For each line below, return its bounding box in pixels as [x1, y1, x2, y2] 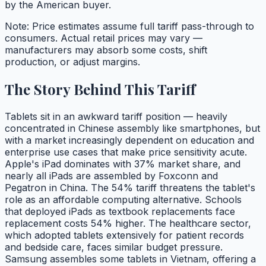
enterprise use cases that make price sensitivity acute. [5, 145, 247, 158]
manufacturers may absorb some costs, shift [5, 43, 207, 56]
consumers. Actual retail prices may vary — [5, 31, 202, 44]
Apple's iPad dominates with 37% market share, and [5, 157, 240, 170]
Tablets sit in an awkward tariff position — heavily [5, 110, 227, 122]
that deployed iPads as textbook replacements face [5, 205, 235, 217]
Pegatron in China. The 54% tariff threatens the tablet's [5, 181, 255, 194]
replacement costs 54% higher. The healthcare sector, [5, 217, 251, 229]
